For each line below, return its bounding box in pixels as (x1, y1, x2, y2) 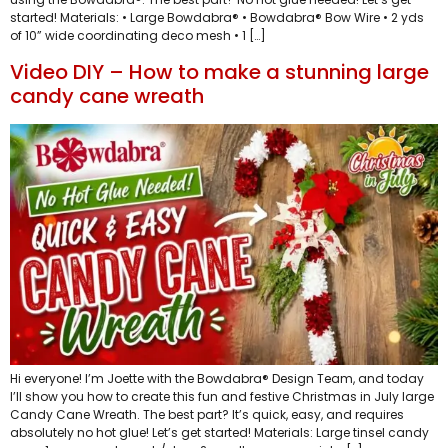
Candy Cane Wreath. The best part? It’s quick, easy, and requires (10, 405, 404, 423)
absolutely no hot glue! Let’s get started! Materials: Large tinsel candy (10, 423, 429, 441)
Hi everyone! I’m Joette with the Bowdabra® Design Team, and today (10, 369, 424, 387)
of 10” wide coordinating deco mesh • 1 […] (10, 27, 266, 45)
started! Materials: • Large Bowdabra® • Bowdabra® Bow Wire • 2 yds (10, 9, 424, 27)
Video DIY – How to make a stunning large (10, 57, 429, 86)
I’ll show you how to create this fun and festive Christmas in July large (10, 387, 434, 405)
